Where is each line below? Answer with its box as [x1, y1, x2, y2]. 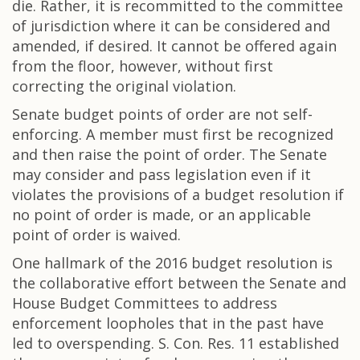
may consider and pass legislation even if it [12, 165, 311, 184]
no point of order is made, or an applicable [12, 205, 311, 224]
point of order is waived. [12, 225, 181, 244]
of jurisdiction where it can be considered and [12, 16, 330, 35]
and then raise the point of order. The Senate [12, 145, 327, 164]
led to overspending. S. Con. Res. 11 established [12, 333, 339, 353]
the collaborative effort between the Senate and [12, 273, 346, 292]
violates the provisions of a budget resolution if [12, 185, 344, 204]
